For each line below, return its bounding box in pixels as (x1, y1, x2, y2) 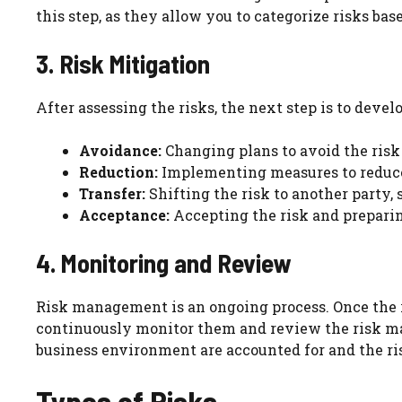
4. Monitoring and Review (36, 247, 291, 279)
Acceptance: (79, 205, 170, 225)
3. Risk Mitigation (36, 48, 210, 80)
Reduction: (79, 162, 158, 182)
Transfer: (79, 184, 145, 204)
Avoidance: (79, 141, 162, 161)
